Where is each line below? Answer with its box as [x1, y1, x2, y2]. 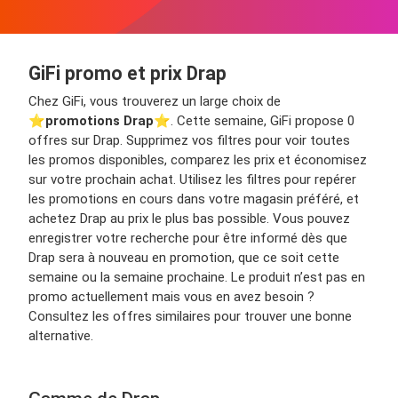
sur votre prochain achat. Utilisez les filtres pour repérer [28, 171, 356, 188]
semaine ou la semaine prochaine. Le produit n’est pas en [28, 269, 365, 286]
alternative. [28, 328, 93, 345]
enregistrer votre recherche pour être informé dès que [28, 230, 347, 247]
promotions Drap [45, 113, 154, 130]
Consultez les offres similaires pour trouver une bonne [28, 308, 352, 325]
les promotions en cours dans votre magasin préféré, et [28, 191, 359, 208]
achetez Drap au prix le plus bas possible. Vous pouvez [28, 211, 350, 227]
